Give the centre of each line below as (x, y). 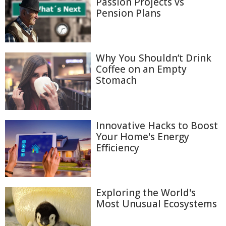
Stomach (116, 80)
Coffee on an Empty (141, 69)
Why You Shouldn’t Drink (154, 58)
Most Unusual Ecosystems (156, 204)
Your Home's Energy (143, 136)
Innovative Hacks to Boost (157, 125)
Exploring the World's (146, 193)
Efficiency (118, 148)
